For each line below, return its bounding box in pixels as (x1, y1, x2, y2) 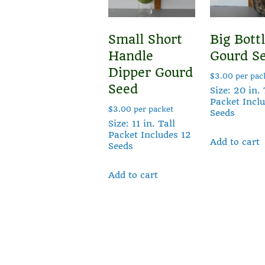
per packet (131, 104, 173, 114)
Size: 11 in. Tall (108, 118, 175, 129)
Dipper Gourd (108, 64, 193, 80)
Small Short (108, 31, 182, 47)
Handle (108, 48, 153, 63)
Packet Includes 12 (108, 129, 191, 140)
